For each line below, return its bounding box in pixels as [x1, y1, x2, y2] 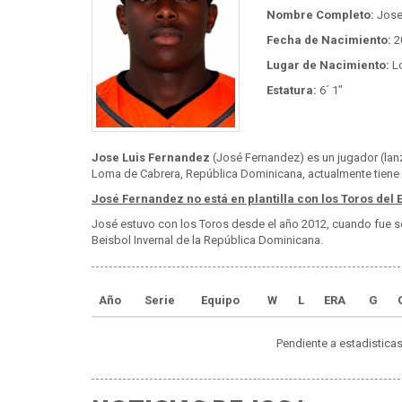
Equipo [201, 293, 240, 307]
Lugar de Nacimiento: [267, 57, 389, 72]
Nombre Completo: [267, 7, 374, 22]
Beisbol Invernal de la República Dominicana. [92, 232, 323, 247]
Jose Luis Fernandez [92, 150, 210, 164]
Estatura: [267, 83, 317, 97]
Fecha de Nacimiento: [267, 32, 391, 47]
